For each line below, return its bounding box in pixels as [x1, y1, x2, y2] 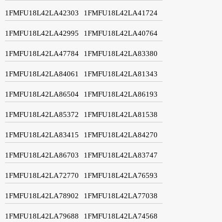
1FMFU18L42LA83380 [84, 49, 158, 57]
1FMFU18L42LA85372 [5, 110, 79, 118]
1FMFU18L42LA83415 [5, 130, 79, 139]
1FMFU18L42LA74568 [84, 212, 158, 220]
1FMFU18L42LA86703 [5, 151, 79, 159]
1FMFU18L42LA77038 [84, 191, 158, 200]
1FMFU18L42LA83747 [84, 151, 158, 159]
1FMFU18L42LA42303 [5, 8, 79, 17]
